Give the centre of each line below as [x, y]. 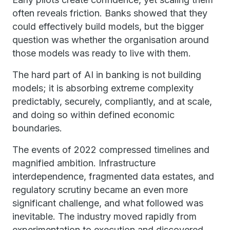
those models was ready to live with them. [102, 53]
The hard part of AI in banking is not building [107, 75]
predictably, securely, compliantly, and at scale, [112, 101]
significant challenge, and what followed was [108, 203]
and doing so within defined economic [93, 115]
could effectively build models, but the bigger [108, 26]
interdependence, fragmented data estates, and [113, 176]
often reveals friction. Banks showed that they [110, 13]
